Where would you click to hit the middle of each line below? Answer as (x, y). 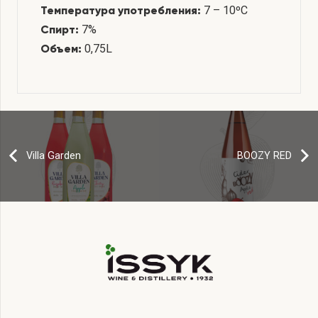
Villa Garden (53, 155)
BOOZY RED (265, 155)
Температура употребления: (121, 11)
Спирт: (60, 30)
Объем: (61, 49)
